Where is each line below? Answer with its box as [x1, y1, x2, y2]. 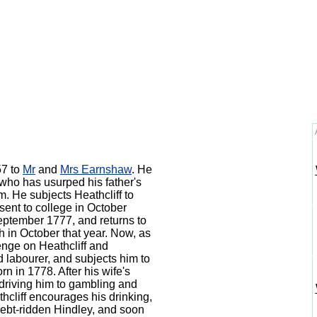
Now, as [110, 227, 151, 239]
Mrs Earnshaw [60, 163, 132, 175]
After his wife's [58, 265, 130, 277]
